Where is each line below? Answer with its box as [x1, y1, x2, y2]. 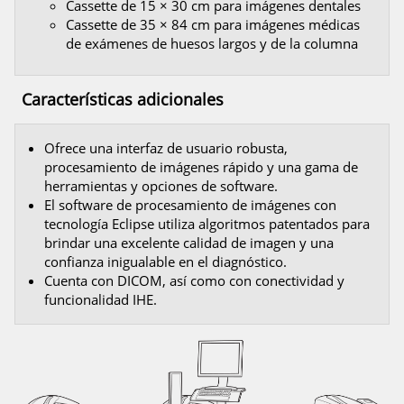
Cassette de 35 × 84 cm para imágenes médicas [66, 15, 360, 33]
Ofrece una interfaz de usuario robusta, [44, 139, 288, 157]
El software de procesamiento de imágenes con [44, 196, 336, 214]
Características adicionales [22, 88, 224, 110]
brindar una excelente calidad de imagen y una [44, 234, 334, 252]
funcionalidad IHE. [44, 290, 157, 308]
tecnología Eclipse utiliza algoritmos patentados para [44, 215, 370, 233]
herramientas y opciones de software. [44, 177, 278, 195]
